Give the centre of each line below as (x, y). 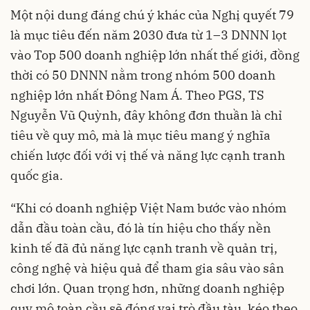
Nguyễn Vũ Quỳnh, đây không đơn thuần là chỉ (146, 115)
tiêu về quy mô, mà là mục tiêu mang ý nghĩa (140, 135)
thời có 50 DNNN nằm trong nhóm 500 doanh (143, 75)
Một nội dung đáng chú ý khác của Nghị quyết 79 (152, 15)
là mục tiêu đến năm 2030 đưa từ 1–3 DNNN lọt (148, 35)
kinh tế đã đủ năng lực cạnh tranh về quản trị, (144, 248)
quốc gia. (37, 175)
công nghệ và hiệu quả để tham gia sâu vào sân (147, 268)
